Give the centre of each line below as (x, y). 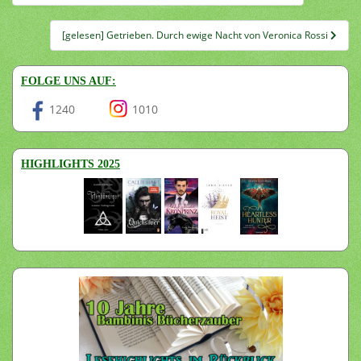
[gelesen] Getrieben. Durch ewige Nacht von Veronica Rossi (196, 35)
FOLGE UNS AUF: (68, 81)
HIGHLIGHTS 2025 (71, 164)
